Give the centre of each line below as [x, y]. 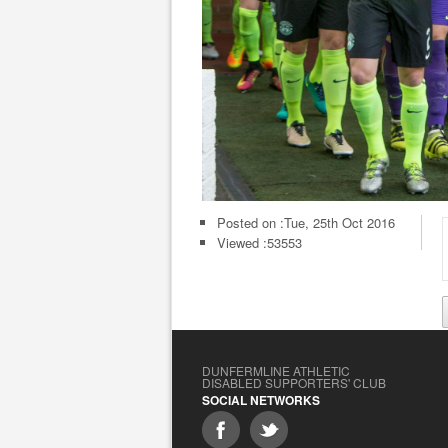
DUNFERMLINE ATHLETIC [276, 370]
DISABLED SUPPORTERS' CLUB [294, 382]
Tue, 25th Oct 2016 [339, 222]
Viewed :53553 [259, 242]
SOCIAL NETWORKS [261, 399]
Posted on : [250, 222]
